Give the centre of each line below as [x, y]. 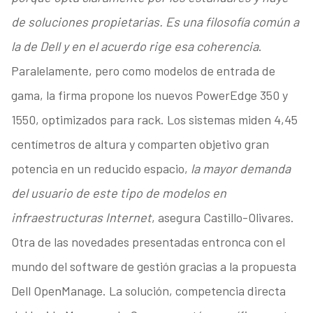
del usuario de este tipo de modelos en [118, 193]
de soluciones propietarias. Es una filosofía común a [155, 22]
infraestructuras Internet [81, 218]
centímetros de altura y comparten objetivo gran [140, 144]
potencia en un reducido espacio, [101, 169]
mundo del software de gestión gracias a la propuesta [153, 267]
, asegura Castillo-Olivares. [223, 218]
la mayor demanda [240, 169]
